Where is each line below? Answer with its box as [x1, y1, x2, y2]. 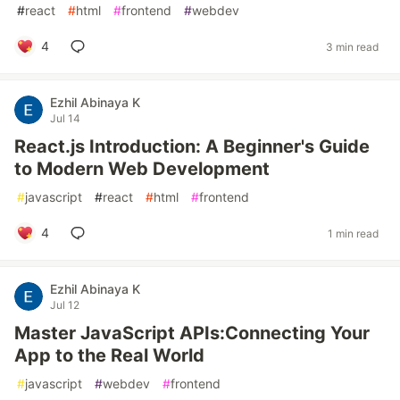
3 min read [326, 39, 379, 54]
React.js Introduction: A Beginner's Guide [14, 136, 370, 157]
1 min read [328, 226, 379, 240]
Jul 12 [50, 298, 79, 312]
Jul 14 [50, 112, 80, 125]
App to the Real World [14, 345, 204, 366]
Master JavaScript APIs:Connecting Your [14, 322, 370, 344]
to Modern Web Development [14, 158, 270, 179]
